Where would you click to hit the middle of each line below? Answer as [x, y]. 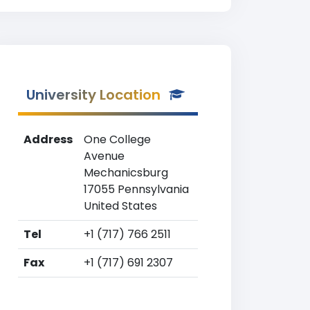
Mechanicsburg [126, 173]
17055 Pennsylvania [136, 189]
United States [120, 206]
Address [48, 139]
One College [117, 139]
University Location [93, 95]
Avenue [104, 156]
